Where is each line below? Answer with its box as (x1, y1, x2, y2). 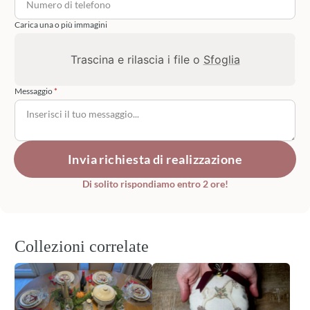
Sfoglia (203, 52, 240, 66)
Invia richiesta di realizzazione (67, 151, 243, 167)
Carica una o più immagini (15, 19, 108, 30)
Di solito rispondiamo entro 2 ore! (82, 177, 228, 190)
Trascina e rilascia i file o (70, 52, 203, 66)
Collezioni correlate (15, 237, 149, 255)
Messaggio (15, 85, 53, 96)
